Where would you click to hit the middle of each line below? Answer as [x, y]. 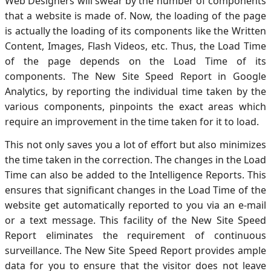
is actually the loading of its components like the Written [135, 31]
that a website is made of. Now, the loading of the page [135, 15]
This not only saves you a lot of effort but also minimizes [135, 144]
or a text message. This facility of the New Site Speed [135, 220]
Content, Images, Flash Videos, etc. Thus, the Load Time [135, 46]
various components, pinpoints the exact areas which [135, 106]
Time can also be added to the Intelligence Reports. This [135, 175]
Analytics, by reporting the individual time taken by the [135, 91]
